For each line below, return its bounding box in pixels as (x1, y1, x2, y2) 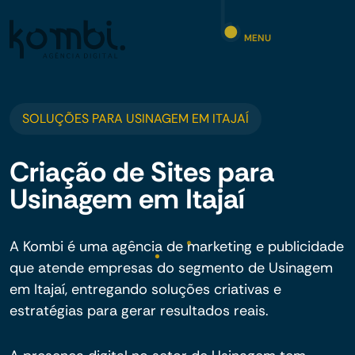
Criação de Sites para (10, 154, 274, 190)
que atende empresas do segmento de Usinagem (10, 258, 333, 277)
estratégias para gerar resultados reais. (10, 301, 269, 320)
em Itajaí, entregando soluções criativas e (10, 280, 281, 299)
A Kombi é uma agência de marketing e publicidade (10, 237, 344, 256)
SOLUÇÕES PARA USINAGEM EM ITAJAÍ (22, 110, 249, 127)
